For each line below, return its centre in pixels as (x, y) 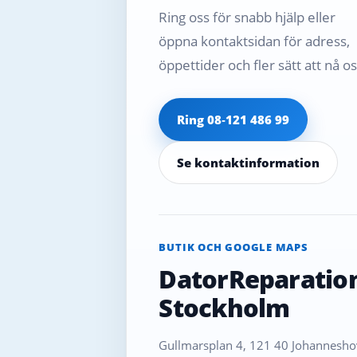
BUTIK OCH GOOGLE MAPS (233, 247)
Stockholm (224, 307)
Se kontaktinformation (249, 162)
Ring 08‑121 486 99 (233, 119)
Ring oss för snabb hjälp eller (247, 17)
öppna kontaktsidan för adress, (255, 41)
